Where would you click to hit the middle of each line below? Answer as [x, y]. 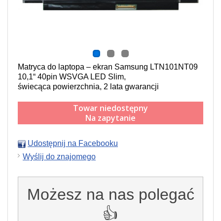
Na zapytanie [110, 118]
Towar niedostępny [110, 108]
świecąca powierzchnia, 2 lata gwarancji [88, 87]
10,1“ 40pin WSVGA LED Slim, [72, 77]
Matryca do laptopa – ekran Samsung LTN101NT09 [108, 67]
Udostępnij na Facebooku [73, 143]
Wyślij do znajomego [59, 157]
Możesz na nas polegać [110, 194]
